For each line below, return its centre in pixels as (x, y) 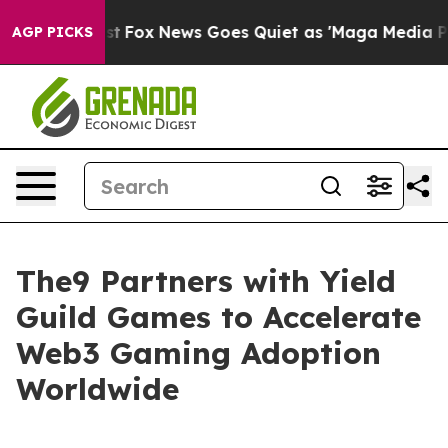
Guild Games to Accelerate (218, 317)
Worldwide (97, 389)
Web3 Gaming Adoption (198, 353)
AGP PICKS (52, 32)
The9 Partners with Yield (206, 281)
